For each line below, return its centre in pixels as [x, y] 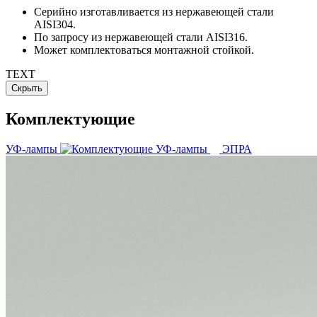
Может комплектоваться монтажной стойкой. [144, 50]
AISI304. [55, 24]
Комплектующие [70, 119]
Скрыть [27, 88]
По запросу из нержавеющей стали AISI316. [141, 37]
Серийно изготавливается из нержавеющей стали [154, 11]
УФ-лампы [31, 149]
